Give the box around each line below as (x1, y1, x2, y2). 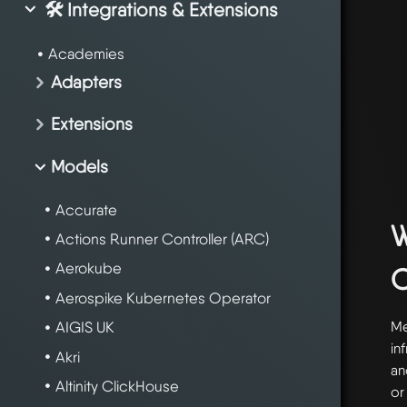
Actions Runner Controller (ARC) (55, 229, 269, 248)
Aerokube (55, 259, 122, 278)
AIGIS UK (55, 318, 114, 337)
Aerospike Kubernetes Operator (55, 288, 271, 307)
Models (51, 155, 108, 177)
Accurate (55, 200, 117, 219)
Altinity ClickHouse (55, 376, 179, 395)
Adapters (51, 71, 122, 93)
